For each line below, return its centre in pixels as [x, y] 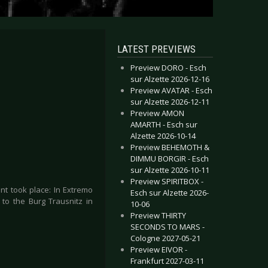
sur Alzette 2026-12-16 [170, 79]
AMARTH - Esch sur [164, 124]
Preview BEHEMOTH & [170, 147]
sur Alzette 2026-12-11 [170, 102]
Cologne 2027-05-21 [165, 238]
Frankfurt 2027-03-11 [167, 261]
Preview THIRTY [158, 215]
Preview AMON [157, 113]
